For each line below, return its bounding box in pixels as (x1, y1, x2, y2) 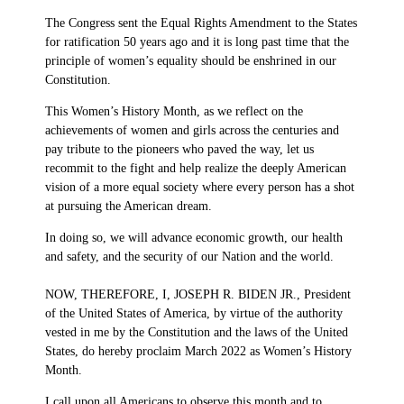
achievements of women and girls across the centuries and (45, 123, 339, 137)
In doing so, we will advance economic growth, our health (45, 230, 343, 244)
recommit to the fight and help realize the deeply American (45, 161, 346, 175)
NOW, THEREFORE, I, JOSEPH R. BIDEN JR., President (45, 287, 351, 301)
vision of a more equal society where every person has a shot (45, 179, 354, 194)
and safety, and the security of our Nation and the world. (45, 249, 334, 263)
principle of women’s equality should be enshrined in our (45, 53, 336, 68)
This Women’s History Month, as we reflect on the (45, 104, 303, 118)
